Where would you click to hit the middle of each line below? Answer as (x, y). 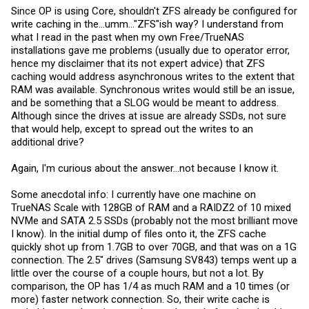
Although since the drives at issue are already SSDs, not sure (149, 116)
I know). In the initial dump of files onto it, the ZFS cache (139, 233)
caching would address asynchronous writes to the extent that (153, 76)
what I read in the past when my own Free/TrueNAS (128, 37)
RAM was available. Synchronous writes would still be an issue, (153, 89)
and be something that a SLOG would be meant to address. (145, 102)
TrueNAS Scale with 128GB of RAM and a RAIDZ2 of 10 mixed (151, 207)
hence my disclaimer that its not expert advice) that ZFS (138, 63)
